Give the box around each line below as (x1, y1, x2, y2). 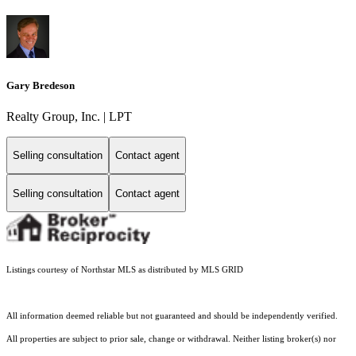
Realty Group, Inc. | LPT (6, 109, 132, 123)
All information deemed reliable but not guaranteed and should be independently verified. (6, 311, 338, 321)
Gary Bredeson (6, 79, 75, 91)
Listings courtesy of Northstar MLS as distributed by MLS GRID (6, 265, 243, 275)
